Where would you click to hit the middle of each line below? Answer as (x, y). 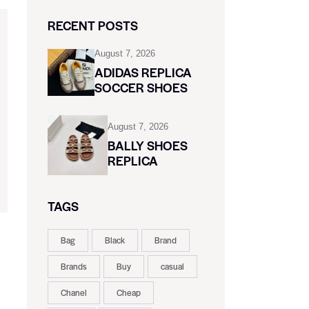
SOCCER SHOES (141, 88)
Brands (73, 266)
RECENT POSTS (92, 26)
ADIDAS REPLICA (143, 72)
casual (172, 266)
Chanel (73, 292)
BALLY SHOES (147, 145)
